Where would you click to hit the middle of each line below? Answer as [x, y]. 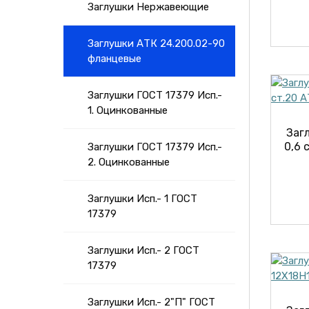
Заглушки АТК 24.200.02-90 [156, 43]
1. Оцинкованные [128, 110]
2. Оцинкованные [129, 162]
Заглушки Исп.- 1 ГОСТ [142, 199]
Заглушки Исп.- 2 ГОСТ [143, 250]
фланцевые [114, 59]
